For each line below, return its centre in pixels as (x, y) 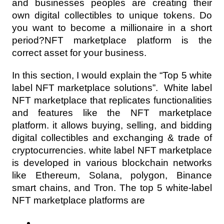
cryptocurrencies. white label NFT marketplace (112, 150)
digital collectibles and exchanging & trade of (112, 138)
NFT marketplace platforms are (78, 200)
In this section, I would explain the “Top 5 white (112, 75)
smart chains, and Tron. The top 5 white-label (112, 188)
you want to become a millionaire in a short (112, 28)
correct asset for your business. (79, 53)
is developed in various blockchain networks (112, 163)
